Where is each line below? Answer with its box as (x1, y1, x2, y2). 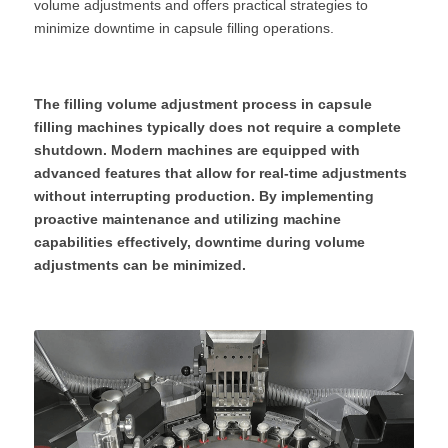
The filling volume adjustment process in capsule (34, 96, 372, 112)
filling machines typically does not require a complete (34, 119, 401, 135)
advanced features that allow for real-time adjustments (34, 165, 407, 181)
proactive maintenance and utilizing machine (34, 211, 341, 227)
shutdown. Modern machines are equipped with (34, 142, 360, 158)
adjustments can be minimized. (34, 257, 246, 273)
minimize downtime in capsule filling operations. (34, 20, 334, 36)
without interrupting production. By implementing (34, 188, 374, 204)
